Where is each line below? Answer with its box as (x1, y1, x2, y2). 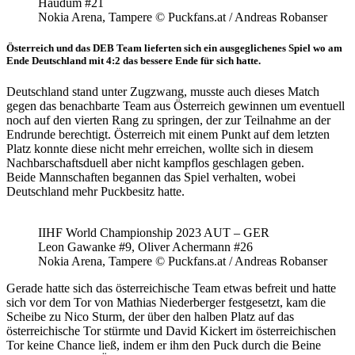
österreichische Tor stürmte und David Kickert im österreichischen (6, 324, 336, 338)
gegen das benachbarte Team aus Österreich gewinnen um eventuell (6, 99, 345, 113)
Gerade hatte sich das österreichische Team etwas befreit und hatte (6, 281, 336, 296)
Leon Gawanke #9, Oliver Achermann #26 (38, 240, 253, 254)
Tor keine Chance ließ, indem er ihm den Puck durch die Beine (6, 338, 321, 353)
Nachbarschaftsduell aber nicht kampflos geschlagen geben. (6, 156, 304, 170)
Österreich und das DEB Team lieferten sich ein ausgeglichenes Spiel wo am (6, 41, 342, 54)
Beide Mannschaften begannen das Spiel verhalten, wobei (6, 170, 296, 185)
